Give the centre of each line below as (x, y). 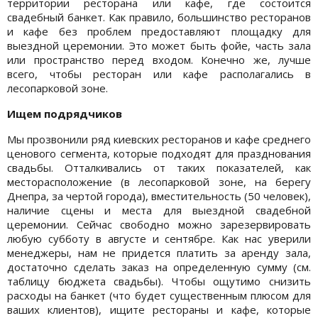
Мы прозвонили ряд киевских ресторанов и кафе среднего (159, 139)
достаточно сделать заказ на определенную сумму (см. (159, 267)
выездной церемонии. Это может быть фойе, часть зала (159, 45)
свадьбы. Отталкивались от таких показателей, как (159, 167)
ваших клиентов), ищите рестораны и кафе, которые (159, 309)
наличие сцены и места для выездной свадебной (159, 210)
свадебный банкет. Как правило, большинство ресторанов (159, 17)
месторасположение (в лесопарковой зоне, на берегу (159, 181)
